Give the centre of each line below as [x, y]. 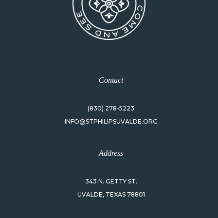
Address [111, 153]
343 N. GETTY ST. [111, 181]
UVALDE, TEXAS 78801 [111, 194]
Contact [111, 80]
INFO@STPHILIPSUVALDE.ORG [111, 121]
